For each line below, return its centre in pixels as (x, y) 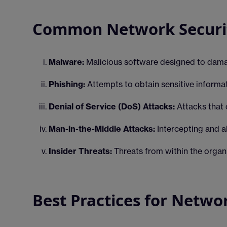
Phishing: (67, 84)
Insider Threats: (80, 151)
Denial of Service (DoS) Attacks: (112, 106)
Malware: (66, 62)
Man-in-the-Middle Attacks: (102, 129)
